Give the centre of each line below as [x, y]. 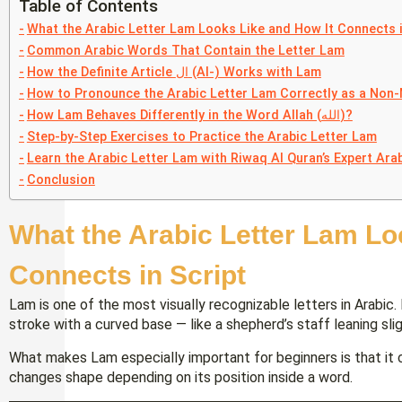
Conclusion [61, 180]
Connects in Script [127, 275]
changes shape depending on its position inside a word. [181, 378]
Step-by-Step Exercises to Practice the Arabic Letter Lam [201, 137]
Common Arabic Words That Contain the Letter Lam [185, 51]
